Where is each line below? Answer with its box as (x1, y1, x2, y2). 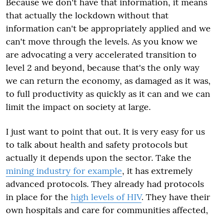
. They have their (141, 191, 210, 202)
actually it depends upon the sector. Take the (6, 152, 191, 163)
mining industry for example (6, 165, 122, 176)
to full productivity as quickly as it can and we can (6, 88, 210, 99)
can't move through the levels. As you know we (6, 36, 198, 47)
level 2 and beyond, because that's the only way (6, 62, 200, 73)
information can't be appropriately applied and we (6, 23, 211, 34)
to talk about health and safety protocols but (6, 139, 188, 150)
